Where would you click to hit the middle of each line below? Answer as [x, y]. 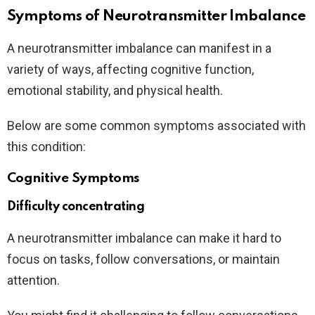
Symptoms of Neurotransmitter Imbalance [156, 16]
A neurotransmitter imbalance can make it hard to [144, 238]
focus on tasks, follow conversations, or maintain [143, 259]
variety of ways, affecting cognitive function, [130, 69]
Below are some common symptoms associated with [156, 125]
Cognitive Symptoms [73, 178]
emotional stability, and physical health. [115, 90]
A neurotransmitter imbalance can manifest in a [139, 48]
